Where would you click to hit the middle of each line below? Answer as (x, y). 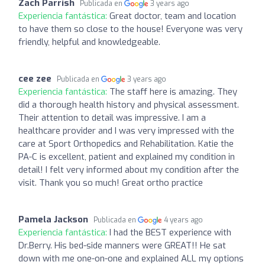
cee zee (35, 78)
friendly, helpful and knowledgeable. (89, 42)
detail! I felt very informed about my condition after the (129, 169)
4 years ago (184, 220)
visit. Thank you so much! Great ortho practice (111, 182)
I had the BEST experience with (170, 232)
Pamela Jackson (53, 219)
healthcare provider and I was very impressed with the (126, 130)
